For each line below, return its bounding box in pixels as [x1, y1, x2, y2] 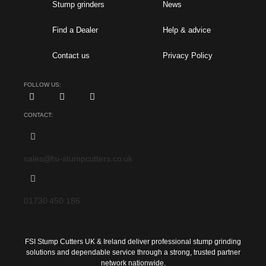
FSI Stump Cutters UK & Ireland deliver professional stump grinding [25, 237, 241, 246]
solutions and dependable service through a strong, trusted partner [26, 248, 240, 256]
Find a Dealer [52, 25, 98, 34]
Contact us [52, 50, 90, 60]
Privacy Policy [163, 50, 213, 60]
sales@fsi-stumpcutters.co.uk [24, 153, 133, 163]
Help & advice [163, 25, 211, 34]
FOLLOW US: [24, 81, 61, 88]
